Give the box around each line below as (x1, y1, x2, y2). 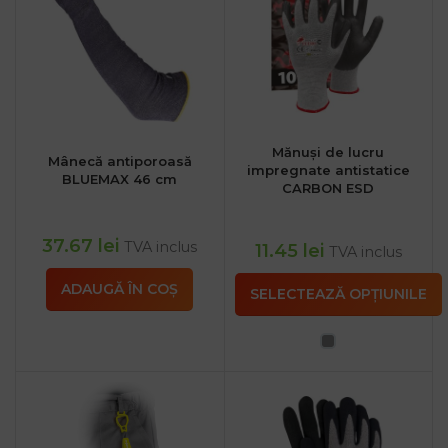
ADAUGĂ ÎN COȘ (61, 279, 179, 298)
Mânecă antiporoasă (47, 152, 192, 169)
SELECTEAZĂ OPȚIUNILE (249, 284, 427, 303)
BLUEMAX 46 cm (62, 170, 178, 187)
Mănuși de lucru (272, 143, 385, 160)
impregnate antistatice (246, 161, 410, 178)
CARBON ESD (282, 179, 375, 196)
